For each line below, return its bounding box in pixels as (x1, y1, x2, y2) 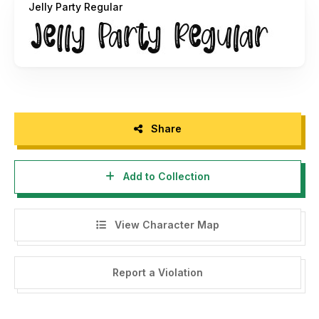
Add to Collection (120, 170, 210, 183)
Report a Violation (112, 266, 203, 279)
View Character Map (111, 218, 219, 231)
